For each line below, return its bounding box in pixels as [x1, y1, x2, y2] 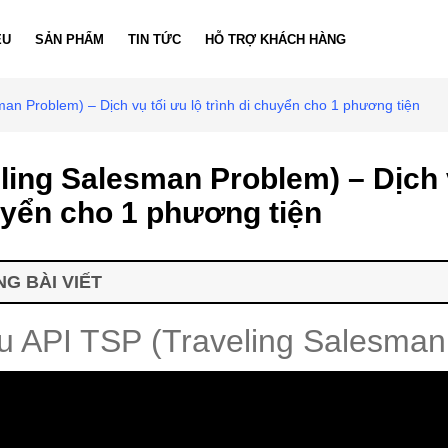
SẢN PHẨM [35, 31, 104, 47]
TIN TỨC [128, 31, 181, 47]
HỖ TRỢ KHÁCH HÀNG [205, 31, 346, 47]
